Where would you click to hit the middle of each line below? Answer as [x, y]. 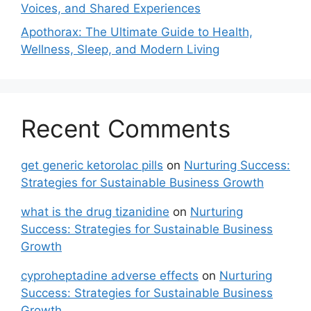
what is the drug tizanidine [95, 211]
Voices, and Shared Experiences [111, 9]
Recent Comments [126, 128]
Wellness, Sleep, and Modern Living [120, 49]
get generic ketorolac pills [92, 165]
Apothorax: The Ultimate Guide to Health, [137, 32]
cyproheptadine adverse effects [110, 275]
